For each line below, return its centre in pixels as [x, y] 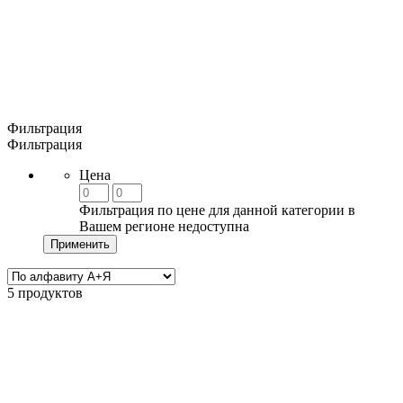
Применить [80, 245]
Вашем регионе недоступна [164, 227]
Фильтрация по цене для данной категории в [217, 210]
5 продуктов [45, 293]
